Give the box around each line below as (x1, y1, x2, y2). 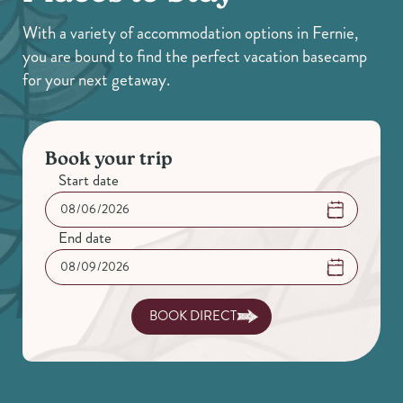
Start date (58, 168, 119, 191)
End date (58, 226, 112, 248)
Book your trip (45, 146, 173, 175)
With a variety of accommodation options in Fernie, (22, 20, 358, 45)
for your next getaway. (22, 67, 170, 92)
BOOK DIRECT (149, 306, 237, 327)
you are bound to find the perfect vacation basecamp (22, 43, 367, 68)
